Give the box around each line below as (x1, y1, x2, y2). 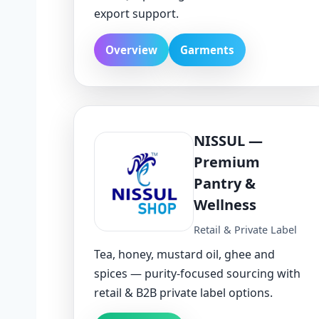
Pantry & (194, 173, 256, 193)
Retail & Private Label (194, 222, 297, 236)
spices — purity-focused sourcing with (94, 265, 300, 281)
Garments (180, 42, 234, 57)
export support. (94, 5, 179, 21)
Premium (194, 152, 260, 172)
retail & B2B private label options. (94, 284, 273, 300)
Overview (105, 42, 157, 57)
